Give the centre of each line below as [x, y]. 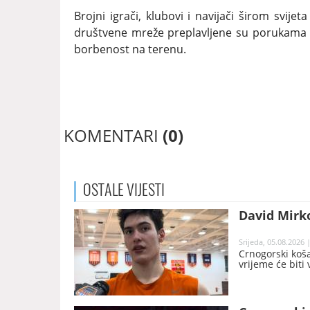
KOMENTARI [113, 136]
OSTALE [103, 190]
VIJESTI [144, 190]
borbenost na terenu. [130, 49]
